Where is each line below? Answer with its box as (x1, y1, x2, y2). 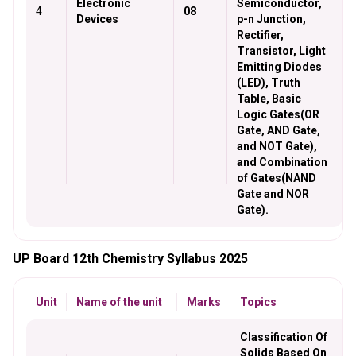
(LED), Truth (237, 76, 300, 89)
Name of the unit (76, 296, 162, 308)
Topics (240, 296, 277, 308)
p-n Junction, (237, 13, 306, 25)
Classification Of (240, 331, 327, 343)
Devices (76, 13, 118, 25)
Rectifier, (237, 29, 284, 41)
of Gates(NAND (237, 172, 316, 184)
